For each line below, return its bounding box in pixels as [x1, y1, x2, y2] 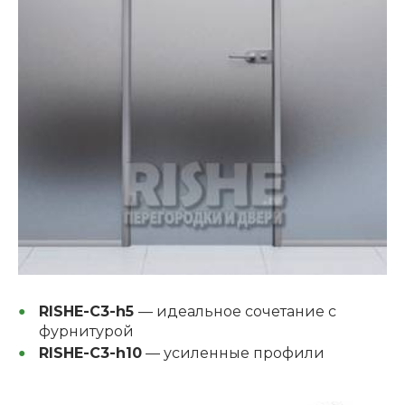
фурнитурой [38, 323, 134, 341]
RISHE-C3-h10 [38, 344, 142, 363]
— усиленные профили [141, 344, 325, 363]
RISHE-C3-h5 [38, 303, 138, 321]
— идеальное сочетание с [137, 303, 336, 321]
